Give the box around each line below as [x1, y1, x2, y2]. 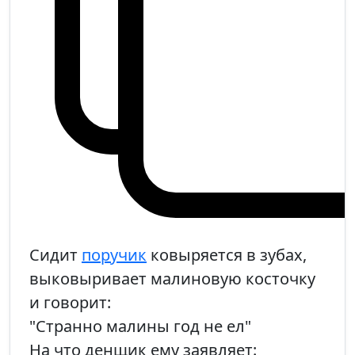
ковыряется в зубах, [147, 244, 307, 266]
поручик [82, 244, 147, 266]
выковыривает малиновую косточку [29, 268, 315, 290]
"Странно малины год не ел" [29, 315, 251, 338]
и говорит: [29, 292, 111, 314]
